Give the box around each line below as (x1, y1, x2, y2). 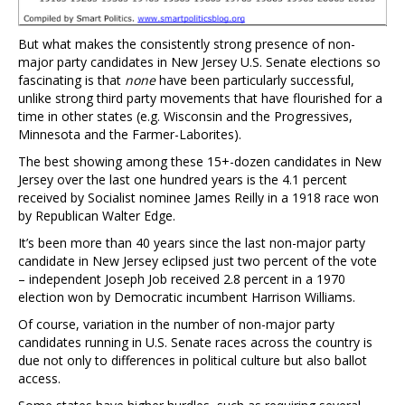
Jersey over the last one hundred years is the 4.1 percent (18, 171, 347, 189)
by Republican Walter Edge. (18, 207, 175, 225)
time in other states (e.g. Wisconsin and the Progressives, (18, 108, 353, 126)
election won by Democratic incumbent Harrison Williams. (18, 288, 355, 306)
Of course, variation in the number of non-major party (18, 316, 334, 334)
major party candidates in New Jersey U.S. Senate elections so (18, 53, 381, 71)
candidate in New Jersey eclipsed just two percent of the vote (18, 252, 377, 270)
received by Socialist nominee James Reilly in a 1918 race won (18, 189, 379, 207)
